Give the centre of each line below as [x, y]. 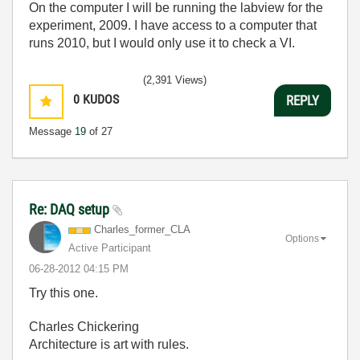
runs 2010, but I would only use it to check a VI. [162, 43]
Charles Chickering [84, 327]
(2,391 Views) [175, 80]
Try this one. [63, 293]
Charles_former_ [132, 229]
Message [52, 131]
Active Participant [110, 248]
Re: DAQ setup [71, 209]
